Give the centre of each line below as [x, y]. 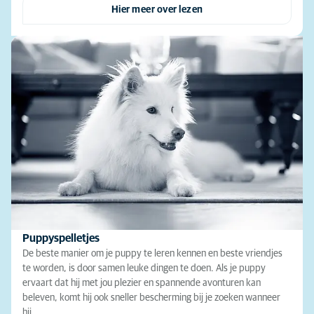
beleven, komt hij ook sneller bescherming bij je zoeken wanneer [151, 298]
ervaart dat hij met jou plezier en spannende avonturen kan [142, 284]
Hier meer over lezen [157, 9]
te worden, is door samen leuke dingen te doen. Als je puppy [144, 269]
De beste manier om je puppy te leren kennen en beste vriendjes [152, 254]
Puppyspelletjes [61, 239]
